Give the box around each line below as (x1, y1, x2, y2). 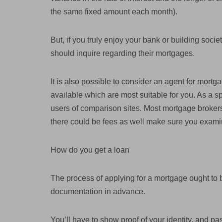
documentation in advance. (51, 187, 145, 196)
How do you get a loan (51, 146, 129, 154)
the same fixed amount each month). (51, 7, 177, 16)
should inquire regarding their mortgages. (51, 49, 195, 57)
